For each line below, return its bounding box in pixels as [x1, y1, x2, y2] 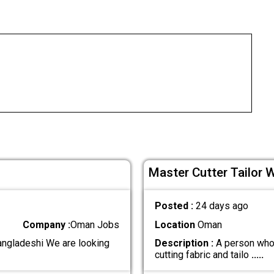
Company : [23, 218, 71, 231]
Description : [154, 237, 213, 249]
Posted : [154, 200, 196, 212]
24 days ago [195, 200, 248, 212]
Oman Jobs [70, 218, 120, 231]
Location [154, 218, 195, 231]
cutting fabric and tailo [154, 248, 251, 261]
